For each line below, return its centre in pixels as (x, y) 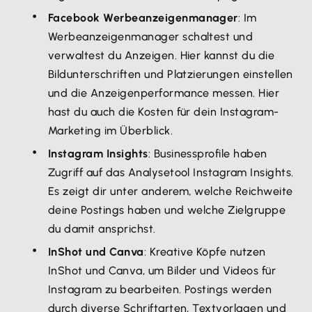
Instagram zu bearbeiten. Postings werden (160, 289)
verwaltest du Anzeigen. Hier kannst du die (162, 55)
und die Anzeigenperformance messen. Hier (164, 93)
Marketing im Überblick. (111, 131)
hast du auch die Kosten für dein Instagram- (164, 112)
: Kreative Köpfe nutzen (205, 252)
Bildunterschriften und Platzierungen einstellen (171, 74)
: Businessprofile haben (208, 154)
